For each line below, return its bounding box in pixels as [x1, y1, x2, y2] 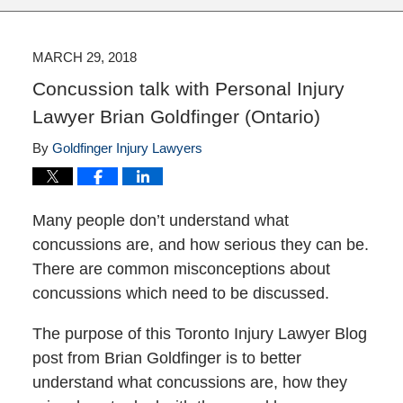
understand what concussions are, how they [31, 373, 347, 392]
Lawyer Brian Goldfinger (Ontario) [31, 106, 320, 128]
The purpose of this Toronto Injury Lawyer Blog [31, 325, 367, 344]
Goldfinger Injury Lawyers [51, 140, 202, 157]
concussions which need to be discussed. [31, 284, 329, 303]
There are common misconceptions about [31, 260, 330, 279]
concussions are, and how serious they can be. [31, 236, 369, 255]
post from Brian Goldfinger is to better [31, 349, 301, 368]
